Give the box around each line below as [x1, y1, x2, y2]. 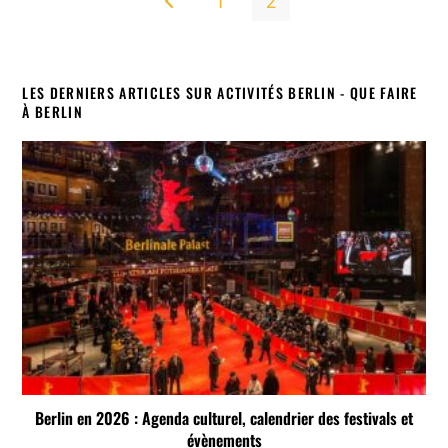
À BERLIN [22, 100, 83, 122]
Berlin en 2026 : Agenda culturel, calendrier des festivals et [35, 405, 413, 430]
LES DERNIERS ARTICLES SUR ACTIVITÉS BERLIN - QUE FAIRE [22, 81, 418, 103]
